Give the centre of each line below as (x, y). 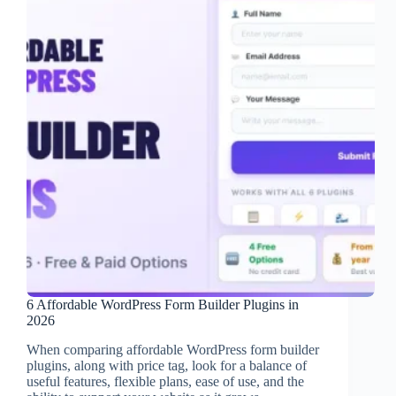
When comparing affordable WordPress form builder (173, 350)
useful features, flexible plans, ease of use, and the (165, 382)
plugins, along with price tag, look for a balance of (167, 366)
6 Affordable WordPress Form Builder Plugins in (163, 305)
